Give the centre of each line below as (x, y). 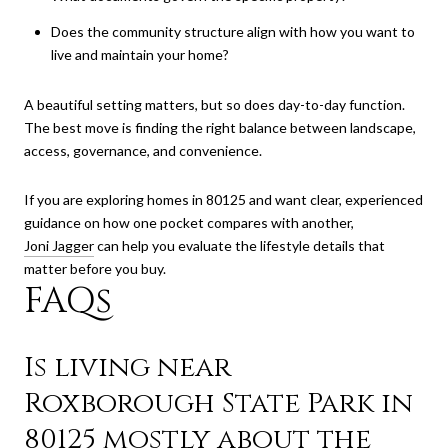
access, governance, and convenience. (143, 150)
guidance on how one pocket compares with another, (189, 223)
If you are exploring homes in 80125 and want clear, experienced (223, 200)
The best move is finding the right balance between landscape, (220, 127)
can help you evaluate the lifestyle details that (239, 246)
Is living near (127, 367)
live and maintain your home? (139, 54)
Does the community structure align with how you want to (232, 31)
